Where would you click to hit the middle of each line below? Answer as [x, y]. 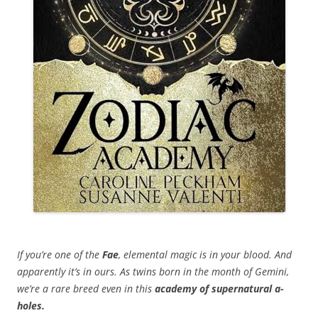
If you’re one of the [60, 255]
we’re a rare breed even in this [86, 289]
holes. [31, 306]
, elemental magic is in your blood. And [205, 255]
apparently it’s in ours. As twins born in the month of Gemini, [153, 272]
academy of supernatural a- [219, 289]
